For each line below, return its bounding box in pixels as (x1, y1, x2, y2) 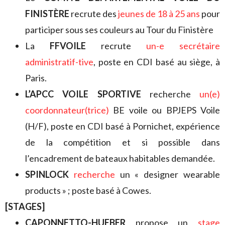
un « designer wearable (115, 168, 220, 180)
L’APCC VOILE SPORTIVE (25, 88, 141, 99)
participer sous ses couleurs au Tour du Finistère (25, 24, 213, 35)
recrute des (69, 8, 118, 19)
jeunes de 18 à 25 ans (118, 8, 200, 19)
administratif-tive (25, 56, 93, 67)
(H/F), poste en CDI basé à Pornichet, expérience (25, 120, 220, 132)
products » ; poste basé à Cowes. (25, 184, 151, 196)
